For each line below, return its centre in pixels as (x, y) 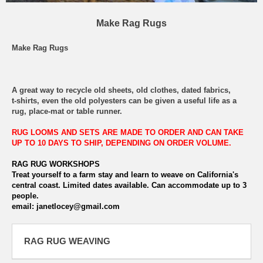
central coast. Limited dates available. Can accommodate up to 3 (129, 185)
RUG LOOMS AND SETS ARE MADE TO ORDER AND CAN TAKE (128, 132)
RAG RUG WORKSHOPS (56, 164)
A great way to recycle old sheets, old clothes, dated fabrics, (121, 90)
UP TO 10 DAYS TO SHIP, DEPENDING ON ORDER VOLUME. (122, 143)
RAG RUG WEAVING (67, 241)
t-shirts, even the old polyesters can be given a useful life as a (124, 100)
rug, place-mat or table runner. (67, 111)
